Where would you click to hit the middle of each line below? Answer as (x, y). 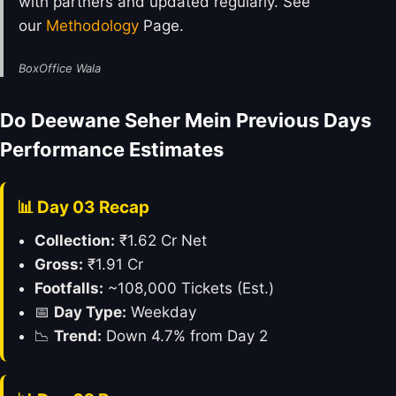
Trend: (78, 335)
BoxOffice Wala (60, 69)
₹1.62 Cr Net (161, 240)
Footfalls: (69, 288)
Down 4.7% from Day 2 (185, 335)
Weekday (161, 312)
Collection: (75, 240)
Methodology (92, 26)
